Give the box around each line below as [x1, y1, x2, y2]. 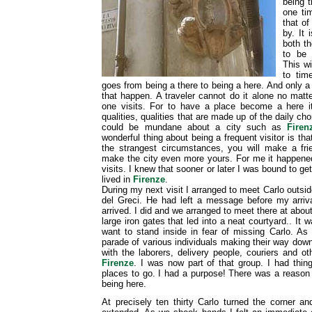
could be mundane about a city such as [102, 122, 288, 132]
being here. [102, 279, 146, 289]
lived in [102, 174, 133, 185]
